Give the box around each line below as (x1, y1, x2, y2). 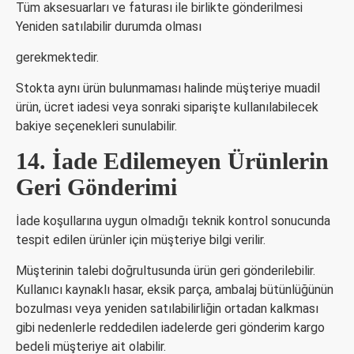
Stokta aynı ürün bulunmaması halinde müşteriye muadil (16, 81, 320, 96)
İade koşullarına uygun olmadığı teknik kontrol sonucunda (16, 213, 330, 228)
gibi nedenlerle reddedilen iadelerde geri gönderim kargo (16, 320, 325, 335)
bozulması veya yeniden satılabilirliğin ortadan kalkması (16, 301, 318, 316)
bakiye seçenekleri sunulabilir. (16, 119, 177, 134)
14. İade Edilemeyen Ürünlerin (16, 148, 329, 174)
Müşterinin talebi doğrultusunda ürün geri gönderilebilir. (16, 263, 315, 278)
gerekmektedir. (16, 50, 99, 65)
